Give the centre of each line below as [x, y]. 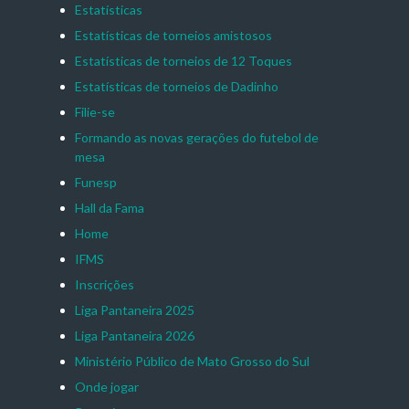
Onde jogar [106, 387]
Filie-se [94, 112]
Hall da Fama [109, 208]
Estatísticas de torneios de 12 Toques [183, 61]
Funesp [95, 183]
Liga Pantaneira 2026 [134, 336]
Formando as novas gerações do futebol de [196, 138]
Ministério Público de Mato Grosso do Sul [192, 362]
